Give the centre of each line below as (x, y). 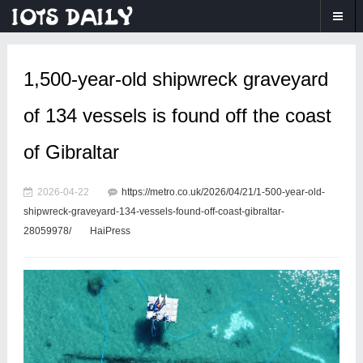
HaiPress (110, 231)
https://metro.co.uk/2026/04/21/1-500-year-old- (223, 192)
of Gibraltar (71, 152)
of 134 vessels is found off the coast (177, 115)
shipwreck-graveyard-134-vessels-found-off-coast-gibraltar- (154, 211)
